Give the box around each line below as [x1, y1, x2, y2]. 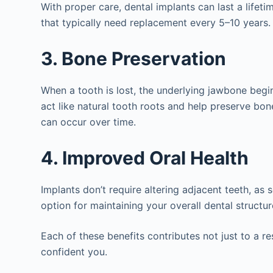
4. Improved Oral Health [41, 147, 249, 169]
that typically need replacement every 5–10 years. [41, 16, 271, 29]
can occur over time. [41, 116, 136, 129]
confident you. [41, 246, 108, 258]
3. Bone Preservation [41, 48, 227, 70]
